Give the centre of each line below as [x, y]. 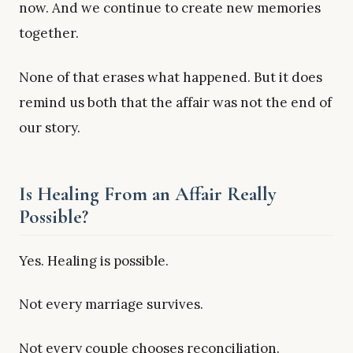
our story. [50, 127]
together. [49, 33]
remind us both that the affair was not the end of [175, 102]
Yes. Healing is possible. [94, 260]
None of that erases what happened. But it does [171, 77]
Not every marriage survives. [111, 305]
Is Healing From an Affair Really [148, 194]
